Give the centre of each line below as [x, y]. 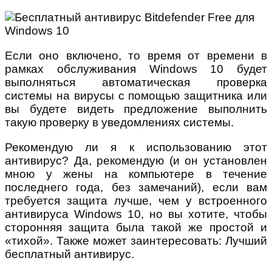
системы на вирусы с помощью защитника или [136, 96]
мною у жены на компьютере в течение [136, 174]
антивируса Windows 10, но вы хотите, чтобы [136, 214]
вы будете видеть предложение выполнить [136, 109]
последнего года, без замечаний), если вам [136, 188]
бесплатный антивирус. [70, 254]
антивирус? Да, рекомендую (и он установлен [136, 161]
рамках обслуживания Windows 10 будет [136, 69]
